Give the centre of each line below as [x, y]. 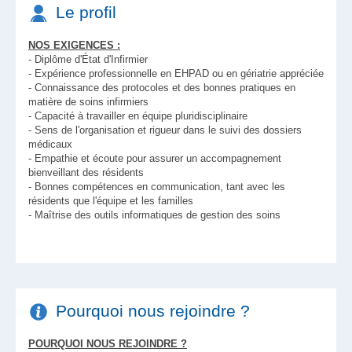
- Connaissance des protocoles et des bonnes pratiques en [162, 88]
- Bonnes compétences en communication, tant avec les [157, 187]
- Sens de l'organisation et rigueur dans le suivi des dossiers [165, 130]
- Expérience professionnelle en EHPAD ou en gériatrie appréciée [176, 73]
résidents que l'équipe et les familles [111, 201]
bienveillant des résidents [86, 172]
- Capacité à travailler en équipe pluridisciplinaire [138, 116]
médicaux [50, 144]
